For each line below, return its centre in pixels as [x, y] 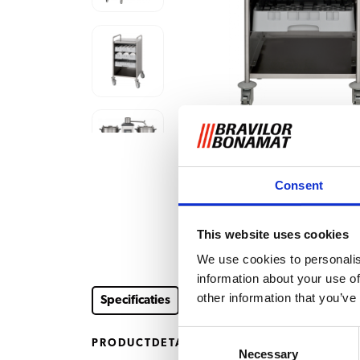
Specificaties [135, 301]
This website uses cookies [272, 234]
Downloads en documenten [252, 301]
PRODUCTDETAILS [147, 343]
